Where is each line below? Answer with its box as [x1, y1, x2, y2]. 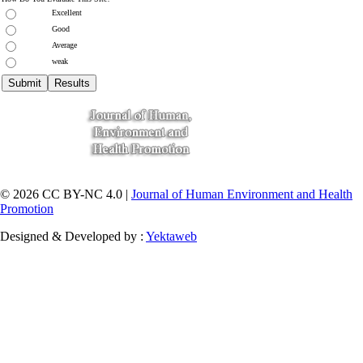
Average [52, 41, 77, 50]
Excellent [52, 8, 82, 18]
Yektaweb [146, 229, 197, 244]
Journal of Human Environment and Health [131, 187, 352, 202]
